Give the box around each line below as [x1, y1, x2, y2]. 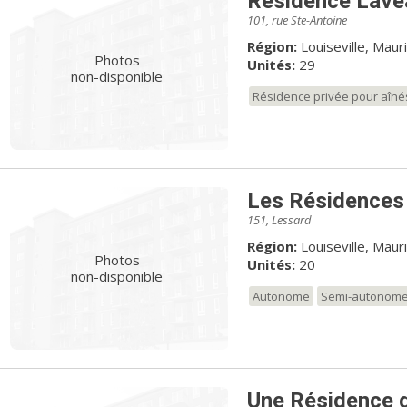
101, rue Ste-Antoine [246, 11, 347, 28]
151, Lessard [246, 211, 312, 228]
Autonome [252, 287, 310, 304]
